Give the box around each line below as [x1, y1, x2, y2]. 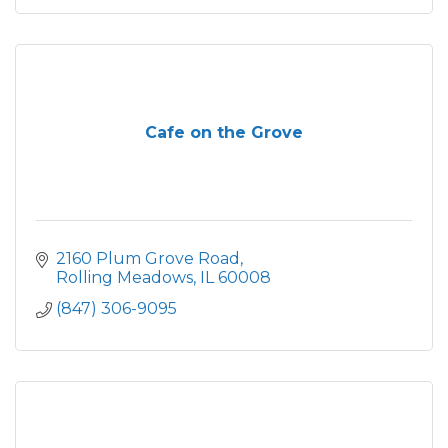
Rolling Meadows [56, 268, 193, 287]
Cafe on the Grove [145, 123, 303, 142]
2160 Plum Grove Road [56, 249, 240, 268]
